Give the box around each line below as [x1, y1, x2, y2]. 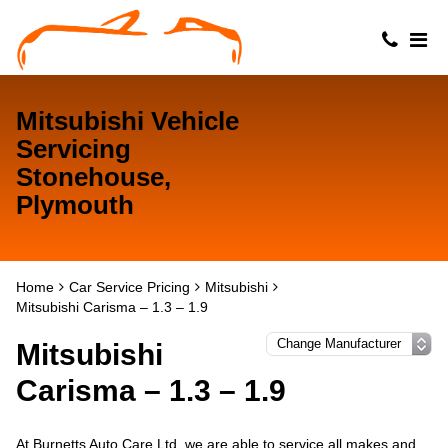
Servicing [16, 134, 131, 164]
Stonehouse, [16, 162, 171, 192]
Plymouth [16, 190, 134, 220]
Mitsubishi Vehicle [16, 106, 239, 136]
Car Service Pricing [69, 279, 190, 295]
